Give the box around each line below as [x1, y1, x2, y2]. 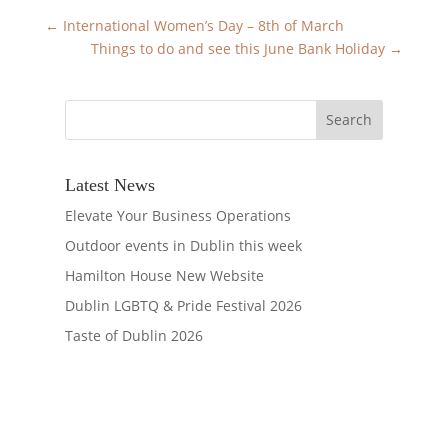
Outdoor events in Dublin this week [64, 236, 302, 256]
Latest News [64, 175, 155, 196]
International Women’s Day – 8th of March [62, 15, 344, 35]
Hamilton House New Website [64, 266, 264, 286]
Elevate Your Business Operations [64, 206, 291, 226]
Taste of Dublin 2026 [64, 326, 203, 346]
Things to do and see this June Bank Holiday [91, 38, 386, 58]
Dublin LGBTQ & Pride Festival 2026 [64, 296, 302, 316]
